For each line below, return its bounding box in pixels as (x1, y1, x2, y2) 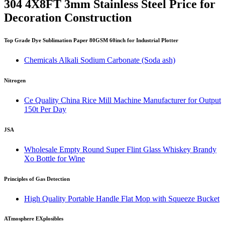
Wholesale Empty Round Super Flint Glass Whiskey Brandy (24, 145, 216, 154)
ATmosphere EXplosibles (4, 215, 63, 222)
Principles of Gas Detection (4, 175, 70, 182)
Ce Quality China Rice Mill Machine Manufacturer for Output (24, 95, 221, 104)
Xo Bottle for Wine (24, 154, 85, 163)
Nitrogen (4, 77, 26, 83)
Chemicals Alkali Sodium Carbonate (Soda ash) (24, 55, 175, 64)
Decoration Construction (4, 11, 132, 24)
